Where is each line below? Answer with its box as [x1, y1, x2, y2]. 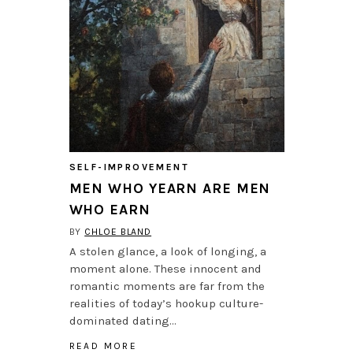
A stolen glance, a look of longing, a [69, 244, 266, 259]
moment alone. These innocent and [69, 262, 262, 277]
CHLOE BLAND [84, 226, 152, 238]
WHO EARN [69, 201, 150, 219]
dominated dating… [69, 314, 176, 329]
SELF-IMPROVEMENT [69, 162, 189, 173]
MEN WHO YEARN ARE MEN [69, 180, 271, 198]
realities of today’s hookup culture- [69, 296, 263, 311]
